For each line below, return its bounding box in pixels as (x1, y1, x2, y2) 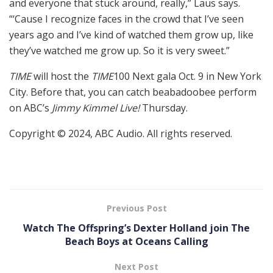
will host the (31, 69, 91, 83)
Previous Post (106, 202, 167, 214)
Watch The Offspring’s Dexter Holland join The (23, 221, 250, 235)
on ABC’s (9, 101, 52, 115)
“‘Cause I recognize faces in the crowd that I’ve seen (9, 12, 244, 26)
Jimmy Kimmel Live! (52, 101, 140, 115)
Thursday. (140, 101, 188, 115)
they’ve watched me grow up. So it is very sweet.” (9, 44, 232, 57)
